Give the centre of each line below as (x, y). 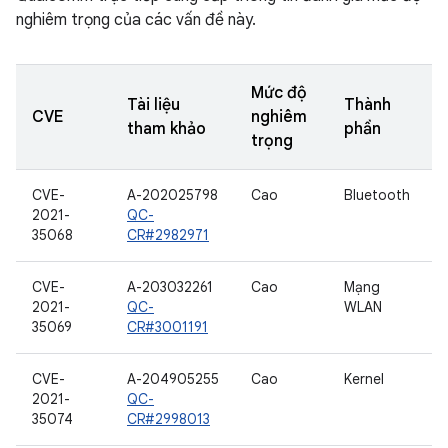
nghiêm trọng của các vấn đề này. (136, 20)
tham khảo (166, 129)
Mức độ (279, 93)
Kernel (364, 379)
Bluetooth (377, 195)
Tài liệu (153, 105)
